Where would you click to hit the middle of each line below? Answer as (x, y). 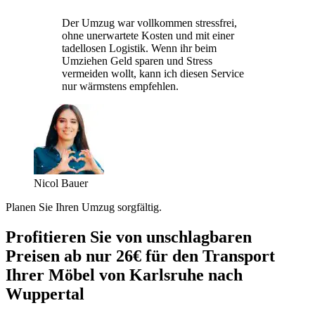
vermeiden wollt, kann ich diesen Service (153, 73)
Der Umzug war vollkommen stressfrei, (149, 22)
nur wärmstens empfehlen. (120, 86)
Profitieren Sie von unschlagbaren (129, 237)
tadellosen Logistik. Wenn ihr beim (139, 48)
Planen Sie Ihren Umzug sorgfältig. (84, 207)
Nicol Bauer (61, 183)
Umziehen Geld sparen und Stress (137, 60)
